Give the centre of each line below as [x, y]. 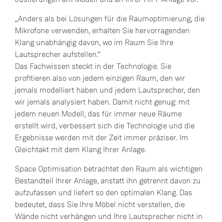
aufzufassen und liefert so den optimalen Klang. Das [104, 193]
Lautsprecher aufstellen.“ [58, 54]
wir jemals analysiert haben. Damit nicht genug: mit [102, 102]
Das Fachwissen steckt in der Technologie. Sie [93, 66]
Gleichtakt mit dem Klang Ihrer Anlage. [81, 149]
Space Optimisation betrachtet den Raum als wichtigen [109, 169]
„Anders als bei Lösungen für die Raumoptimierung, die [110, 19]
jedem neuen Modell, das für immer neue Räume [98, 114]
